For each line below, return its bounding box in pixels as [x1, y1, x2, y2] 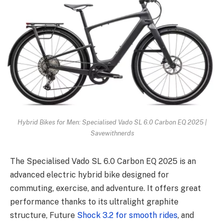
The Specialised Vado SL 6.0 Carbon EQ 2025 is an [10, 156, 196, 166]
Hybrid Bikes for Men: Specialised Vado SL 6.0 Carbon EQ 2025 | [17, 117, 206, 126]
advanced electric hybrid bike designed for [10, 169, 169, 179]
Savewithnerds [90, 128, 134, 137]
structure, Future [10, 210, 77, 220]
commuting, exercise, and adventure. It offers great [10, 183, 201, 193]
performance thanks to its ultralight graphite [10, 196, 178, 206]
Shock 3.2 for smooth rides [77, 210, 177, 220]
